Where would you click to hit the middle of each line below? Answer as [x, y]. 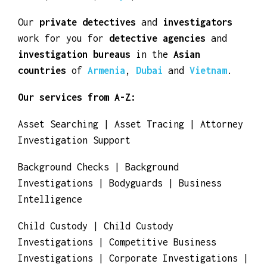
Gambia [211, 19]
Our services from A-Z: [77, 137]
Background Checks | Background [98, 207]
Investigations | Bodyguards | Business [120, 223]
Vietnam [208, 110]
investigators [198, 62]
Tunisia [224, 35]
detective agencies [160, 78]
